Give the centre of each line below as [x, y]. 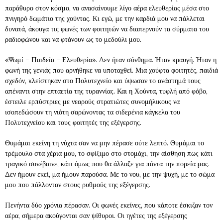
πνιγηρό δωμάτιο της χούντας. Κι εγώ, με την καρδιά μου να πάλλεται [105, 18]
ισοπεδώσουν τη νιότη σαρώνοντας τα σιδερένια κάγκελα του [93, 112]
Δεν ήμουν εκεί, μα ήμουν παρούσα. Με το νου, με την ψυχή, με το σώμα [110, 174]
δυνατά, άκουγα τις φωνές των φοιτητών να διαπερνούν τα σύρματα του [107, 29]
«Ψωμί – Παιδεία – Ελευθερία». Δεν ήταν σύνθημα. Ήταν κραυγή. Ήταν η [111, 59]
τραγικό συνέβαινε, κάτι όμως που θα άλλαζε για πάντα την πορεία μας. [107, 164]
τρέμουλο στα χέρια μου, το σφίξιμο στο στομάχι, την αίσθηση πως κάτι [109, 153]
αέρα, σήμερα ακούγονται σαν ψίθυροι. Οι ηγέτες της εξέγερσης [96, 215]
